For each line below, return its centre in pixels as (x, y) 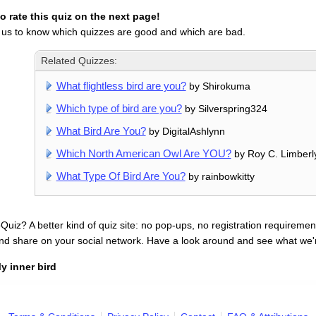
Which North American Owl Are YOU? (144, 153)
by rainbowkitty (220, 176)
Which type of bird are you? (119, 108)
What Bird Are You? (101, 130)
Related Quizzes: (79, 60)
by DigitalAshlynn (185, 131)
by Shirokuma (218, 86)
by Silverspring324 (224, 108)
